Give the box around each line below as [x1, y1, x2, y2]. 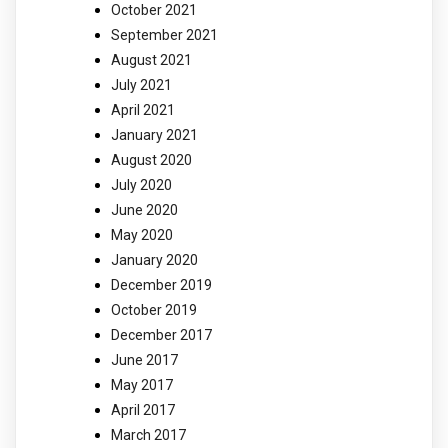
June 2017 [111, 351, 178, 368]
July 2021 [111, 76, 172, 93]
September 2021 [111, 26, 218, 43]
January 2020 [111, 251, 198, 268]
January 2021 [111, 126, 198, 143]
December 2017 [111, 326, 212, 343]
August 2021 [111, 51, 192, 68]
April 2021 [111, 101, 175, 118]
